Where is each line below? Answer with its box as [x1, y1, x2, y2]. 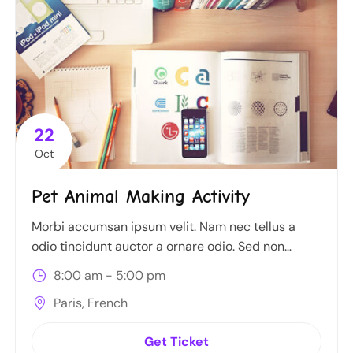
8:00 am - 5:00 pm [50, 267, 165, 284]
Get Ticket [144, 333, 209, 350]
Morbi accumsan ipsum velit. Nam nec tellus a [32, 218, 295, 236]
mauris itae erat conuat [32, 258, 166, 275]
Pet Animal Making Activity [32, 185, 250, 208]
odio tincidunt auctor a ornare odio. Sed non [32, 238, 284, 255]
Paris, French [50, 294, 128, 311]
